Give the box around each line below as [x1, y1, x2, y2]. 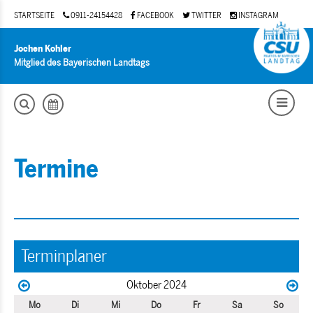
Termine [14, 154, 99, 184]
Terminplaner [21, 246, 107, 266]
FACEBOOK [136, 10, 174, 20]
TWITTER [190, 10, 221, 20]
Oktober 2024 [126, 278, 187, 291]
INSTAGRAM [237, 10, 279, 20]
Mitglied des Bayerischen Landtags [14, 57, 150, 68]
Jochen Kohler [14, 43, 71, 54]
